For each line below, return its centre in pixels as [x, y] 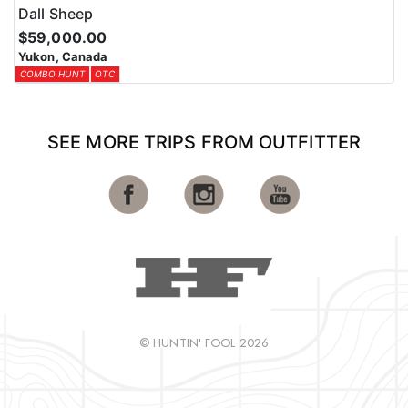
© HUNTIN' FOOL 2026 [204, 342]
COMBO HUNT [52, 74]
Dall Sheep [56, 14]
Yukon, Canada [63, 57]
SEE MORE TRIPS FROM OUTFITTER [204, 143]
